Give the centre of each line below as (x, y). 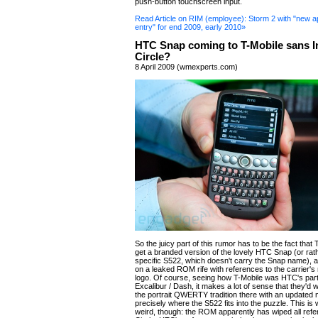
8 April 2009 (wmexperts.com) (186, 67)
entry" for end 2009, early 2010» (190, 27)
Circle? (153, 57)
